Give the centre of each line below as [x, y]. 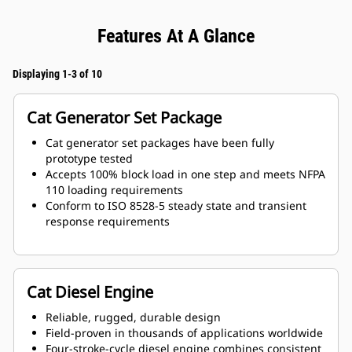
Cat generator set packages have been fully [160, 143]
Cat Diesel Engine [90, 292]
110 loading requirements [114, 190]
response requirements [108, 222]
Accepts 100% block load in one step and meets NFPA [185, 174]
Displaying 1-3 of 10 [57, 74]
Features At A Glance [176, 37]
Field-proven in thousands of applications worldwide [184, 333]
